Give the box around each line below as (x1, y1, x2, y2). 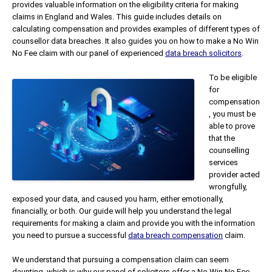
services (209, 157, 238, 167)
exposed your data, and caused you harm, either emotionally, (12, 194, 223, 203)
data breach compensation (128, 230, 223, 240)
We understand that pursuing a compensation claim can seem (12, 254, 229, 264)
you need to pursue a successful (12, 230, 128, 240)
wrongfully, (209, 182, 247, 191)
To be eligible (209, 72, 257, 82)
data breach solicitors (165, 48, 242, 58)
